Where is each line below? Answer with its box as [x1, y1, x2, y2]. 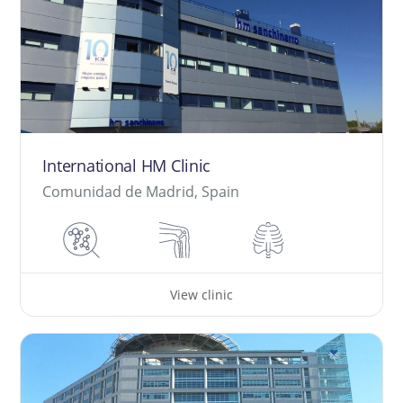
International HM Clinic [42, 155, 211, 177]
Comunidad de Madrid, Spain [42, 182, 240, 202]
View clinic [170, 285, 233, 303]
